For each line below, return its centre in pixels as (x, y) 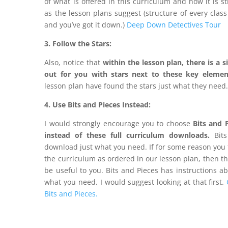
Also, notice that (74, 62)
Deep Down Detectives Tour (174, 24)
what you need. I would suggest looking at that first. (134, 182)
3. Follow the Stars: (78, 43)
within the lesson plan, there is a (161, 62)
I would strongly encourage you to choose (119, 123)
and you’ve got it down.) (86, 24)
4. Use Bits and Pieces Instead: (98, 104)
